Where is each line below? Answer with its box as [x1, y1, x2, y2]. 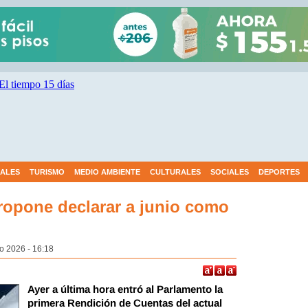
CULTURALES [150, 168, 201, 176]
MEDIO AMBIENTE [74, 168, 140, 176]
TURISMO [30, 168, 65, 176]
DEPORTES [258, 168, 300, 176]
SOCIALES [210, 168, 249, 176]
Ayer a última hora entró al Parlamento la [27, 283, 223, 295]
